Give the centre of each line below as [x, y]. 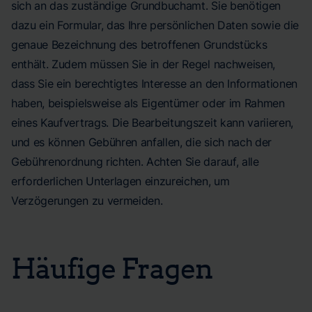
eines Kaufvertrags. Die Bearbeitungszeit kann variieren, [153, 123]
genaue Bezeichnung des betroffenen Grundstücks [139, 45]
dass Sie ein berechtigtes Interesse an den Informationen [155, 84]
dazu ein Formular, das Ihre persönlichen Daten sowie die [155, 25]
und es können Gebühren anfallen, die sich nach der [141, 142]
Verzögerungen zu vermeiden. [87, 201]
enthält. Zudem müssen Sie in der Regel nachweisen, [143, 64]
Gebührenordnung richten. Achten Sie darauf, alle [135, 162]
